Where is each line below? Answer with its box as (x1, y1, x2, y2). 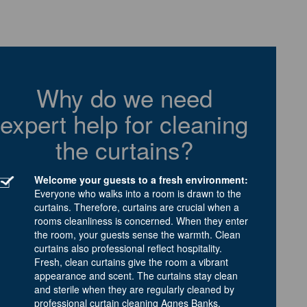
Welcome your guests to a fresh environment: (34, 172, 248, 186)
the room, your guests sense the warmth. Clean (34, 227, 241, 241)
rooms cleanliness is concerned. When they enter (34, 213, 248, 228)
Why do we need (36, 79, 212, 114)
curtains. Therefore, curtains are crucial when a (34, 199, 239, 214)
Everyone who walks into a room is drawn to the (34, 186, 241, 200)
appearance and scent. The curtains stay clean (34, 268, 238, 282)
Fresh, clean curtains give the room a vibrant (34, 254, 228, 269)
